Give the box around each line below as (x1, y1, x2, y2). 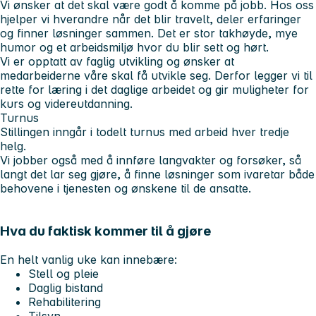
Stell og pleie (28, 266, 99, 281)
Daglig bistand (28, 280, 103, 295)
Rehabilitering (28, 294, 101, 309)
